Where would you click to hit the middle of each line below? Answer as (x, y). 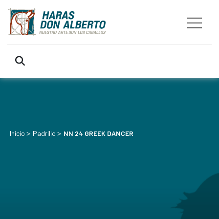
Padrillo (44, 133)
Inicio (17, 133)
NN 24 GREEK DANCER (99, 133)
